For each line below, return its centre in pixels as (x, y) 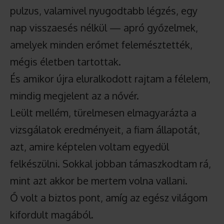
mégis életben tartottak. (65, 61)
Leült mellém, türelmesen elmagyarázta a (103, 112)
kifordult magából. (52, 214)
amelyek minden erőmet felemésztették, (101, 44)
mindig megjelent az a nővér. (74, 95)
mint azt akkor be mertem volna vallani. (99, 180)
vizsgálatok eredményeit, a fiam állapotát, (105, 129)
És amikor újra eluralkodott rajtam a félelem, (110, 78)
